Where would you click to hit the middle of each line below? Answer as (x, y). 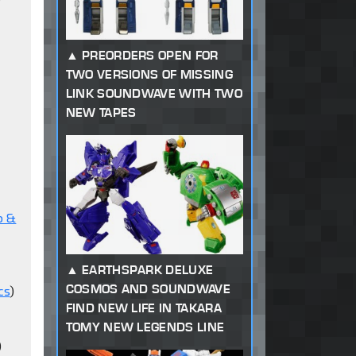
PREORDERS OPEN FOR (150, 56)
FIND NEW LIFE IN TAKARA (143, 308)
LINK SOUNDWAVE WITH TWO (154, 94)
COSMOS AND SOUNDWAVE (148, 289)
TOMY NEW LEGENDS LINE (145, 327)
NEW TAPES (101, 113)
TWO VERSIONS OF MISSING (149, 75)
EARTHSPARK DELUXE (147, 270)
